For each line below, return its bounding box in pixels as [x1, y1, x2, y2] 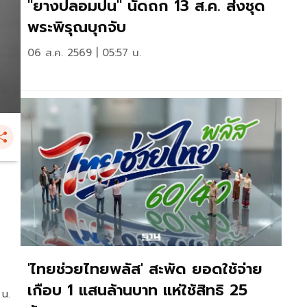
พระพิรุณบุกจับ [27, 16, 126, 39]
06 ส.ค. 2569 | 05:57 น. [27, 45, 141, 61]
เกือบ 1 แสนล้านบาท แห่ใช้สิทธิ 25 [27, 278, 247, 302]
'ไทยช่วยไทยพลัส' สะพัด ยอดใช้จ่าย [27, 257, 262, 280]
